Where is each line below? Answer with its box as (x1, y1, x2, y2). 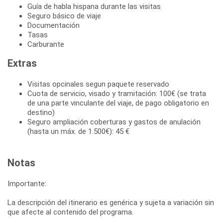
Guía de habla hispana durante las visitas (27, 1, 161, 11)
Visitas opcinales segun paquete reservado (27, 79, 169, 89)
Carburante (27, 39, 64, 49)
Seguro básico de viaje (27, 11, 101, 20)
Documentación (27, 20, 80, 30)
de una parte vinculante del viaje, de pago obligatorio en (27, 98, 209, 108)
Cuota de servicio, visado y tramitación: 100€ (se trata (27, 89, 206, 98)
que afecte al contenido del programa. (7, 207, 133, 217)
